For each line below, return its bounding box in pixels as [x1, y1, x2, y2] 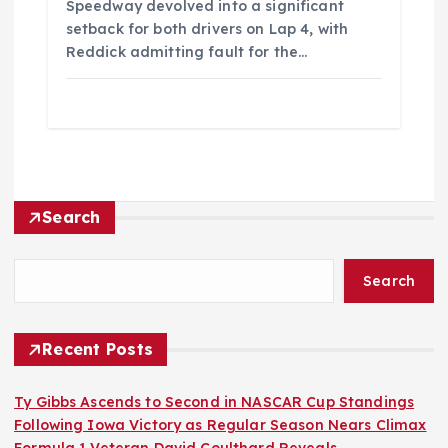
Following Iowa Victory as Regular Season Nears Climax [14, 416, 427, 435]
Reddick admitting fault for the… [65, 42, 308, 61]
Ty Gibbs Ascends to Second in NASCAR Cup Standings [14, 393, 415, 412]
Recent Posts [42, 339, 154, 360]
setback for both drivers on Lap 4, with [65, 19, 349, 38]
